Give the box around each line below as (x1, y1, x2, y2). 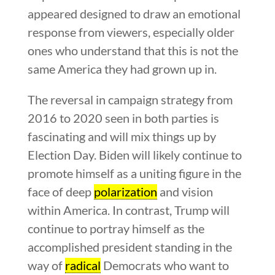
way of (27, 257, 65, 273)
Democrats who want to (100, 257, 229, 273)
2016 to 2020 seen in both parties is (27, 110, 219, 125)
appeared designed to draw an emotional (27, 6, 241, 21)
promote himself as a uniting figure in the (27, 165, 241, 180)
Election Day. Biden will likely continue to (27, 147, 242, 162)
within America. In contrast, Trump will (27, 202, 230, 217)
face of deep (27, 184, 94, 199)
